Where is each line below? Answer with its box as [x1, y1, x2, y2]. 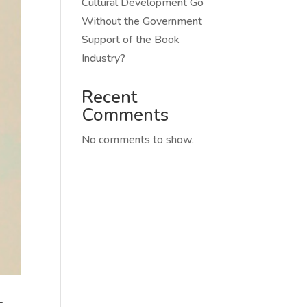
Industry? [82, 51, 126, 66]
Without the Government [82, 14, 203, 29]
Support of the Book [82, 32, 180, 47]
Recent [82, 85, 138, 109]
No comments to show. [82, 132, 195, 147]
